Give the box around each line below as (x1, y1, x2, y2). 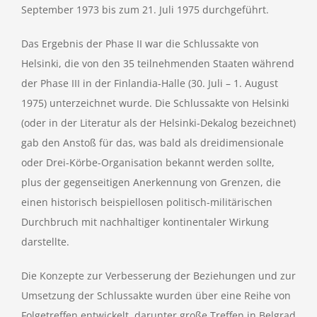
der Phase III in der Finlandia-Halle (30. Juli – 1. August (21, 76, 278, 90)
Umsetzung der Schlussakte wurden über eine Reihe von (21, 289, 291, 302)
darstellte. (21, 235, 69, 248)
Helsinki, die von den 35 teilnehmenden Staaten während (21, 57, 294, 70)
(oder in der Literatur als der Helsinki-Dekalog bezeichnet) (21, 116, 296, 129)
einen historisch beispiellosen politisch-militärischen (21, 195, 272, 209)
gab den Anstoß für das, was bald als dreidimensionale (21, 136, 284, 149)
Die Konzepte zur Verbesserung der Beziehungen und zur (21, 269, 296, 282)
